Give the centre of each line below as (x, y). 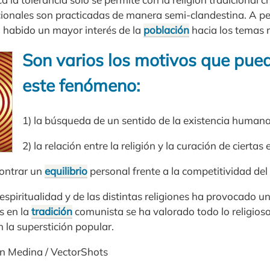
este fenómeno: (81, 86)
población (166, 30)
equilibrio (66, 171)
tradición (52, 211)
